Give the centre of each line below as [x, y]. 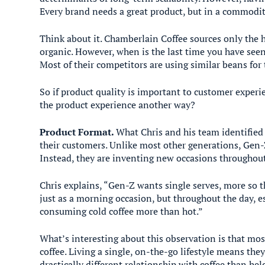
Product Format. [78, 132]
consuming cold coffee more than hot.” [122, 211]
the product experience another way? [118, 105]
